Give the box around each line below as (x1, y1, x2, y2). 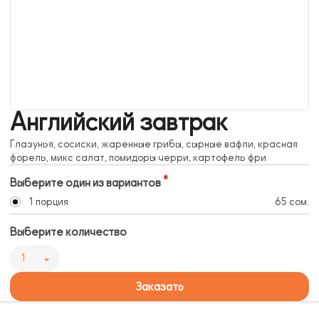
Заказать (135, 280, 184, 293)
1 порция (28, 197, 68, 208)
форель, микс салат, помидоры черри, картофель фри (10, 152, 266, 164)
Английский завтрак (10, 109, 227, 136)
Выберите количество (10, 226, 127, 239)
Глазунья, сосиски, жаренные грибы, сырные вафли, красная (10, 139, 298, 150)
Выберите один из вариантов (10, 177, 161, 190)
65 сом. (275, 197, 309, 208)
